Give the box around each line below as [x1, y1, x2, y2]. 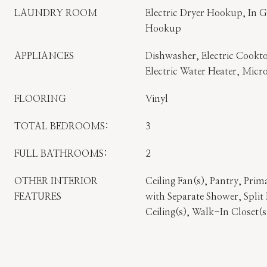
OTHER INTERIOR [14, 176, 98, 186]
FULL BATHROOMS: [14, 149, 107, 159]
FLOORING [14, 94, 66, 104]
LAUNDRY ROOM [14, 8, 97, 18]
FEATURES [14, 192, 61, 201]
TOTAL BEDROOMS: [14, 122, 108, 131]
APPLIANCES [14, 51, 74, 61]
